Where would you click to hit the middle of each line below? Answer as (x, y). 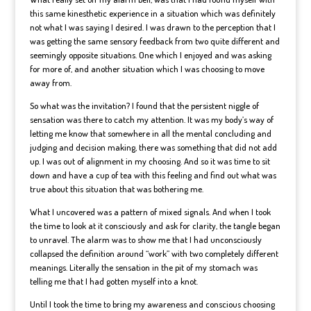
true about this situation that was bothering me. (116, 189)
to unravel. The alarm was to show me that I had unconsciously (145, 239)
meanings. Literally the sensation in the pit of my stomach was (143, 267)
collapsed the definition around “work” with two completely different (154, 253)
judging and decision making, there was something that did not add (153, 147)
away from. (50, 83)
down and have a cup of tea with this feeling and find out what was (153, 175)
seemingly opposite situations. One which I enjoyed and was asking (150, 55)
